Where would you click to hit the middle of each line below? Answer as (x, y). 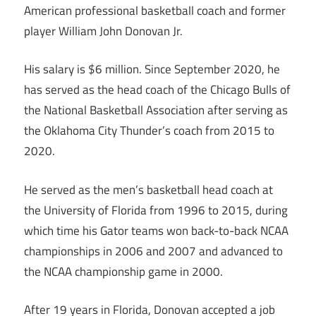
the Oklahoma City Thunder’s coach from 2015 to (149, 131)
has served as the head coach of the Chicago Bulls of (157, 90)
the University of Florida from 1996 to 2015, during (156, 210)
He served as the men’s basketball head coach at (148, 189)
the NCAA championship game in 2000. (123, 271)
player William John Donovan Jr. (103, 31)
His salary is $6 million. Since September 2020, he (152, 69)
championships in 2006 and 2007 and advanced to (153, 251)
